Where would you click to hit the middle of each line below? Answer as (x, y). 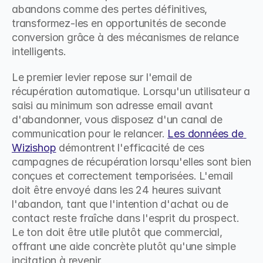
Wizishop (34, 148)
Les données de (205, 134)
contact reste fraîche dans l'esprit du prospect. (126, 218)
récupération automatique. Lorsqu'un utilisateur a (131, 91)
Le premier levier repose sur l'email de (102, 77)
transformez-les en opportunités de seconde (119, 23)
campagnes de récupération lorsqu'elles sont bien (131, 162)
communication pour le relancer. (90, 134)
